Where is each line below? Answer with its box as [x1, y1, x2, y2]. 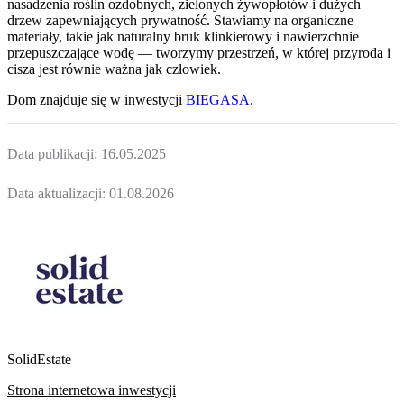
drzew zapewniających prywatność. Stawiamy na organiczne [7, 12, 353, 28]
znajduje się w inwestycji [40, 91, 182, 107]
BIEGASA [186, 91, 250, 107]
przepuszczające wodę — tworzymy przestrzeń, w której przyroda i [7, 44, 390, 60]
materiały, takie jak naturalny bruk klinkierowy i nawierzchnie [7, 28, 359, 44]
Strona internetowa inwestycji [7, 382, 176, 399]
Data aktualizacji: [7, 185, 109, 201]
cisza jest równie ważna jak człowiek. [7, 60, 221, 77]
